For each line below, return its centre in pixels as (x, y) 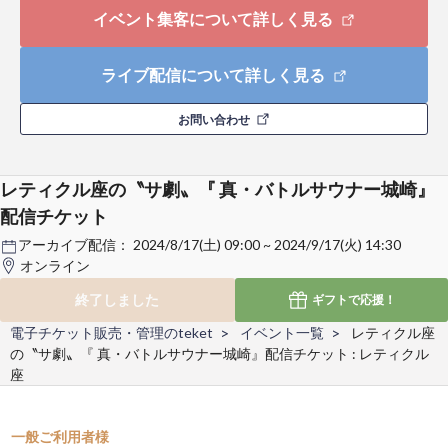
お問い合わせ (214, 120)
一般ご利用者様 (60, 436)
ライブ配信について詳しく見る (214, 75)
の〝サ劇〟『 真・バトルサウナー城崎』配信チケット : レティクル (219, 353)
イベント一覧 (282, 332)
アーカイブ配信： (75, 245)
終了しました (117, 299)
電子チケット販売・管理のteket (111, 332)
